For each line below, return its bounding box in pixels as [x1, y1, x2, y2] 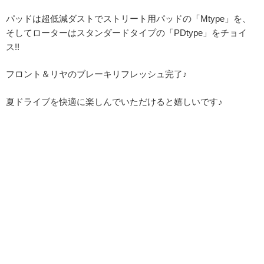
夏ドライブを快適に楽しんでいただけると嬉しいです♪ [6, 96, 223, 107]
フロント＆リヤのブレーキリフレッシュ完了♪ [6, 69, 187, 80]
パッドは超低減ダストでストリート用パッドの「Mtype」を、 [6, 13, 251, 24]
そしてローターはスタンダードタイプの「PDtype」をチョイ [6, 27, 247, 38]
